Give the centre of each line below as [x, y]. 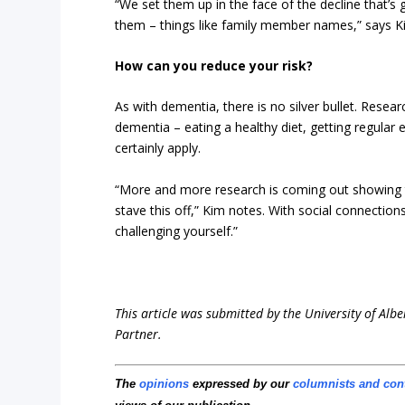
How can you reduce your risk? [214, 66]
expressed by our [241, 384]
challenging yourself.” [177, 231]
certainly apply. [158, 148]
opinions [165, 384]
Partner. [139, 334]
